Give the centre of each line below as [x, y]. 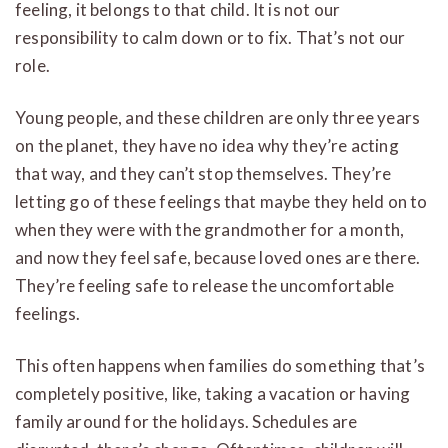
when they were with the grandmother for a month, [210, 229]
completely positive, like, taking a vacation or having [213, 393]
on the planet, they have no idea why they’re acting [207, 145]
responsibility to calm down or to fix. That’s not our [210, 37]
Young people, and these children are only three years [218, 117]
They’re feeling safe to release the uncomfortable [205, 285]
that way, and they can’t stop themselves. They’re [203, 173]
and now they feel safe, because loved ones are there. [218, 257]
